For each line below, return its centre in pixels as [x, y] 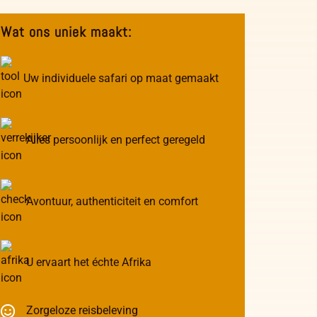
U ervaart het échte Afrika [86, 263]
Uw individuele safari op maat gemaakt [120, 79]
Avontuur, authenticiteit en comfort [109, 201]
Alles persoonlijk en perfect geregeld [113, 140]
